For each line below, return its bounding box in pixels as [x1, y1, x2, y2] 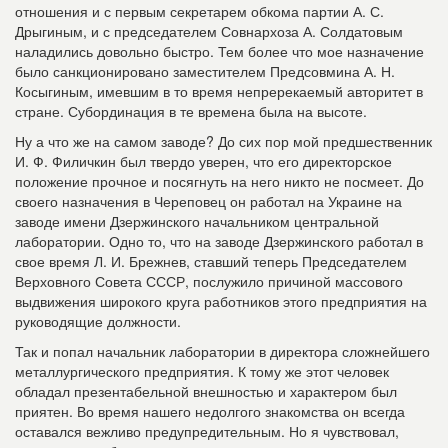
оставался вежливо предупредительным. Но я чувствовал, [15, 421, 399, 442]
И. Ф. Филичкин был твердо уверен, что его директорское [15, 151, 392, 172]
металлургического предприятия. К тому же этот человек [15, 361, 389, 382]
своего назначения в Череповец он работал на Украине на [15, 191, 402, 212]
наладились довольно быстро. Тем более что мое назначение [15, 41, 424, 62]
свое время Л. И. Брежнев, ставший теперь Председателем [15, 251, 407, 272]
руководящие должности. [15, 311, 181, 332]
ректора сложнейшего [286, 341, 430, 362]
